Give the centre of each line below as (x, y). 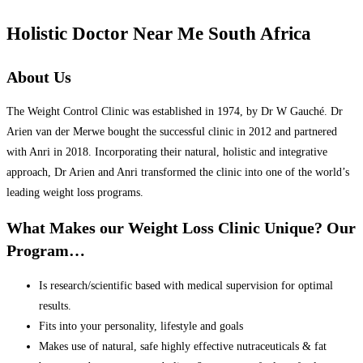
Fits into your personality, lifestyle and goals (141, 326)
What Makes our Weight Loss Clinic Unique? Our (181, 227)
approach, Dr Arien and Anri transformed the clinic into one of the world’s (178, 173)
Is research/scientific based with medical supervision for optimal (186, 285)
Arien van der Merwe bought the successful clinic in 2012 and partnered (172, 132)
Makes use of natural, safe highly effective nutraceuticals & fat (183, 346)
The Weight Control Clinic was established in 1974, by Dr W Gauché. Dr (175, 112)
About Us (39, 77)
